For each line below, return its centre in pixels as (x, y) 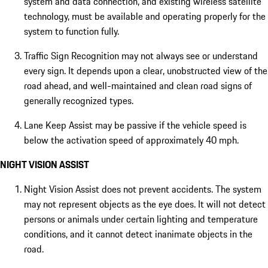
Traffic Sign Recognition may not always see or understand (141, 56)
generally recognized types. (79, 101)
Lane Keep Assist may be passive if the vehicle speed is (135, 125)
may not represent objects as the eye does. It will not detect (145, 204)
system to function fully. (71, 31)
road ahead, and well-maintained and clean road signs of (138, 86)
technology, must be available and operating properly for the (145, 16)
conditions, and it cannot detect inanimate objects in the (138, 234)
